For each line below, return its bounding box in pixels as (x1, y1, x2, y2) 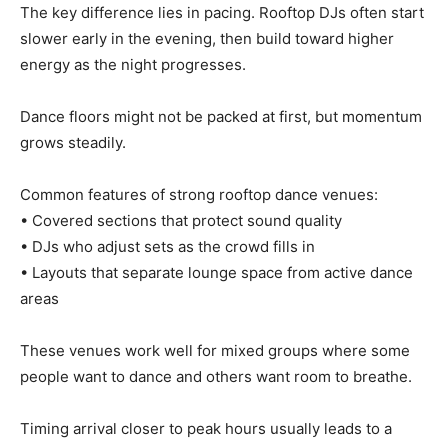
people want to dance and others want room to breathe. (20, 367, 412, 386)
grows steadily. (20, 133, 126, 152)
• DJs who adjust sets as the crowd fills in (20, 237, 315, 256)
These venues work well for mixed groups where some (20, 341, 410, 360)
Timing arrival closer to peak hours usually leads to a (20, 419, 392, 438)
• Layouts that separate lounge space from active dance (20, 263, 413, 282)
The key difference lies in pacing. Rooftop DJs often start (20, 3, 424, 22)
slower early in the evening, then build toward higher (20, 29, 394, 48)
